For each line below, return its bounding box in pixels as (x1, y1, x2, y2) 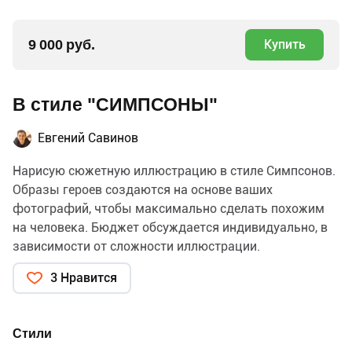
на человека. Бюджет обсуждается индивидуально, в (13, 219, 328, 235)
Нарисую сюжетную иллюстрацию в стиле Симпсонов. (13, 163, 335, 178)
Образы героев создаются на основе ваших (13, 181, 273, 197)
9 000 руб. (28, 35, 95, 53)
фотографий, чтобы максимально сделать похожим (13, 200, 324, 216)
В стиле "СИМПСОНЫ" (13, 93, 218, 115)
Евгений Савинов (38, 130, 138, 145)
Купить (263, 36, 306, 52)
